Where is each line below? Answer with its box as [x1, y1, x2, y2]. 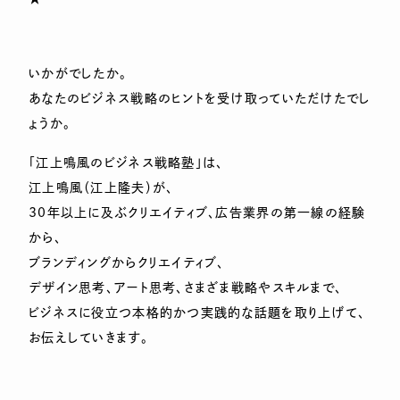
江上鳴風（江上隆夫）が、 [29, 181, 174, 194]
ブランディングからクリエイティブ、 [29, 256, 225, 269]
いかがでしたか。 [29, 67, 128, 79]
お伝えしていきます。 [29, 331, 148, 344]
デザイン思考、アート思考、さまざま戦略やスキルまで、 [29, 281, 343, 294]
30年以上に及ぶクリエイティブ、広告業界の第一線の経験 [29, 206, 366, 219]
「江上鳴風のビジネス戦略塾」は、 [29, 156, 224, 169]
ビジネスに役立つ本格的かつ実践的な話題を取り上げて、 [29, 306, 366, 319]
